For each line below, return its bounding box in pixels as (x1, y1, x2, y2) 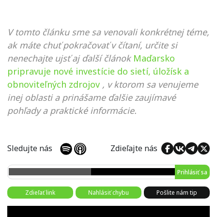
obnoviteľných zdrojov (7, 78, 100, 90)
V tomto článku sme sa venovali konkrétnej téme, (7, 26, 209, 38)
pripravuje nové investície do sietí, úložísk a (7, 65, 189, 77)
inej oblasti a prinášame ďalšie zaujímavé (7, 91, 176, 103)
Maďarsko (133, 52, 175, 64)
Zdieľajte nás (110, 143, 161, 154)
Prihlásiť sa (177, 168, 207, 176)
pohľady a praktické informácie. (7, 104, 137, 116)
